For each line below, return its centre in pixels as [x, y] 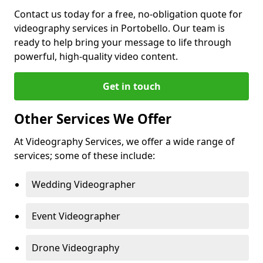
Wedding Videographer [84, 184]
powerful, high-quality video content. [96, 56]
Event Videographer [76, 216]
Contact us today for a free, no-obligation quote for [128, 14]
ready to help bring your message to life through [123, 42]
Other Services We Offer [93, 119]
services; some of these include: [85, 156]
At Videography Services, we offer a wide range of [124, 141]
